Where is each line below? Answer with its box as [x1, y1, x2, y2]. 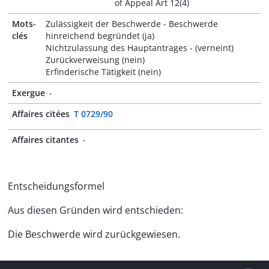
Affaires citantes [12, 134, 79, 145]
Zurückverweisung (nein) [46, 54, 145, 65]
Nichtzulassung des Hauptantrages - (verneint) [46, 42, 234, 53]
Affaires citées [12, 108, 70, 119]
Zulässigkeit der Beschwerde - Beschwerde [46, 18, 219, 29]
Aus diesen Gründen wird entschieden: [8, 204, 183, 217]
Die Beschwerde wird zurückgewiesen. [8, 228, 180, 241]
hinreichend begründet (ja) [46, 30, 155, 41]
